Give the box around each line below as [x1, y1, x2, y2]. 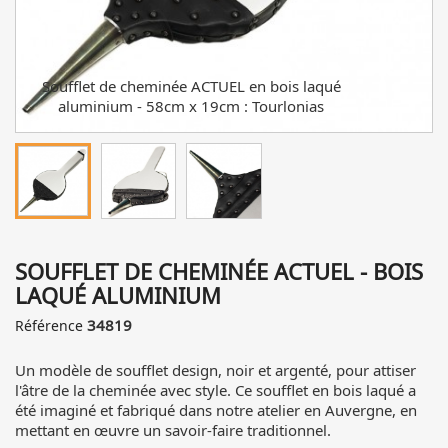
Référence [15, 315, 83, 335]
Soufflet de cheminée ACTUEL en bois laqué [41, 76, 341, 96]
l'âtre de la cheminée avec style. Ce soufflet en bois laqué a [15, 379, 416, 400]
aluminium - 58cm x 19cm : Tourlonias [58, 96, 324, 116]
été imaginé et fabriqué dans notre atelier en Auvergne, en [15, 399, 417, 420]
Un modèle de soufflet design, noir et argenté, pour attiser [15, 359, 416, 380]
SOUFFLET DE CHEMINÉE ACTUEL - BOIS [15, 255, 423, 286]
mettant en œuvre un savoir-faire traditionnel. [15, 419, 331, 440]
